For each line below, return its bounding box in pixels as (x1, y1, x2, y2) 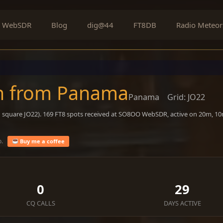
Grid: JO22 (167, 92, 205, 103)
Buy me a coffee (18, 137, 65, 145)
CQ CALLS (26, 199, 55, 208)
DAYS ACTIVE (163, 199, 201, 208)
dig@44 (87, 20, 113, 30)
